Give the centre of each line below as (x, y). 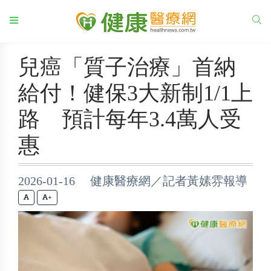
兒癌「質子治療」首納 (127, 67)
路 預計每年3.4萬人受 (130, 119)
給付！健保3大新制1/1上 (135, 93)
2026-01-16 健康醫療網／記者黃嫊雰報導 (133, 181)
